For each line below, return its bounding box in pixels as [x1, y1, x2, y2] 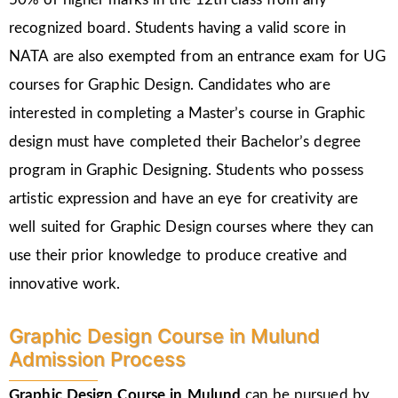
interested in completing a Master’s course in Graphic [9, 105, 366, 121]
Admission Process [9, 346, 186, 370]
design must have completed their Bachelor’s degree [9, 133, 362, 149]
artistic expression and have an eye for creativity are [9, 190, 359, 206]
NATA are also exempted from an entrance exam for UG [9, 48, 386, 64]
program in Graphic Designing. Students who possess [9, 162, 364, 178]
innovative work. [9, 275, 121, 291]
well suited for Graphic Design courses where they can [9, 219, 374, 235]
